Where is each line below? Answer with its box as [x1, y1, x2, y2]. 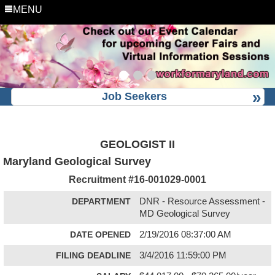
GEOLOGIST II [100, 137, 175, 150]
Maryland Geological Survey [3, 155, 151, 168]
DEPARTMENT [72, 196, 131, 206]
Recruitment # [69, 173, 134, 185]
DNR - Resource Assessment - [139, 196, 266, 206]
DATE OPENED [70, 229, 131, 239]
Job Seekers [102, 90, 167, 103]
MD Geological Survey [139, 208, 231, 219]
